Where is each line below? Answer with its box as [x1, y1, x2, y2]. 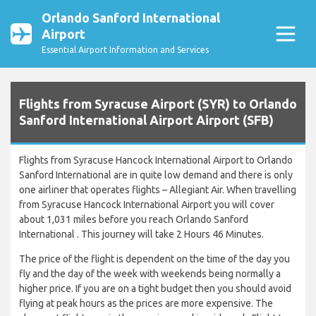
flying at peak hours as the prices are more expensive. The [19, 298, 273, 310]
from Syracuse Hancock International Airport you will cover [19, 199, 274, 211]
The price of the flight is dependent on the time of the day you [19, 253, 290, 265]
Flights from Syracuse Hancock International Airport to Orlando [19, 154, 293, 166]
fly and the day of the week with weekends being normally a [19, 268, 281, 280]
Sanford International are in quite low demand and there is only [19, 169, 293, 181]
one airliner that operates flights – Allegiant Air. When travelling [19, 184, 296, 196]
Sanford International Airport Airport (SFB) [19, 113, 274, 128]
